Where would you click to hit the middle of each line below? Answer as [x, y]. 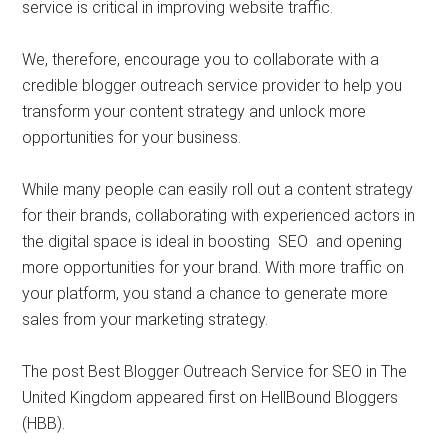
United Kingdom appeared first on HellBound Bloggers [210, 397]
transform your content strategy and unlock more [194, 111]
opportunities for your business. [132, 137]
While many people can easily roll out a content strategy [218, 189]
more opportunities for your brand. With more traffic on [213, 267]
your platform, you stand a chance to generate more [205, 293]
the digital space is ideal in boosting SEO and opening [212, 241]
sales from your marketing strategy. [145, 319]
